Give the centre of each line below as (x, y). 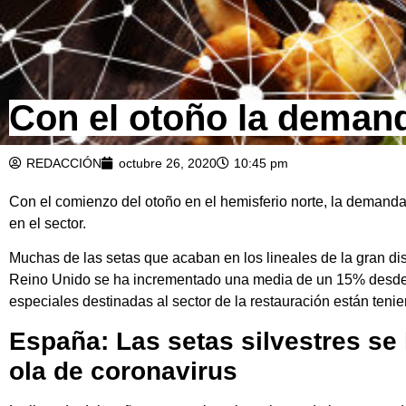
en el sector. (48, 223)
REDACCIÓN (64, 163)
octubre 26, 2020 (168, 163)
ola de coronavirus (123, 371)
